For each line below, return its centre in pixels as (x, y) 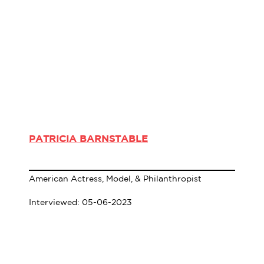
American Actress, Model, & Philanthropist (115, 179)
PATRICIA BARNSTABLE (88, 139)
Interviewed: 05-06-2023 (80, 202)
